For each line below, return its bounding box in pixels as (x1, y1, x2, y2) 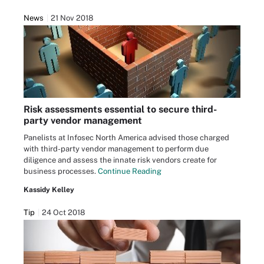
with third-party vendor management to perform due (24, 144, 209, 153)
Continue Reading (98, 166, 161, 176)
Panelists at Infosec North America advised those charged (24, 133, 229, 142)
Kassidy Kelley (24, 185, 74, 194)
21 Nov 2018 (51, 14, 93, 23)
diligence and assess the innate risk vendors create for (24, 155, 217, 164)
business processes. (24, 166, 98, 176)
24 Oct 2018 (42, 207, 85, 217)
